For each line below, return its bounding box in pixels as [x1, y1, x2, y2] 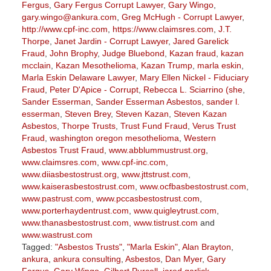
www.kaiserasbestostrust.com [21, 181, 135, 192]
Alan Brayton [181, 242, 231, 252]
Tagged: [21, 242, 53, 252]
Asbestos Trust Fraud [21, 145, 104, 155]
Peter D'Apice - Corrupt [49, 85, 139, 95]
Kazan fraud [169, 48, 216, 59]
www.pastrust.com [21, 194, 91, 204]
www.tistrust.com [133, 218, 198, 228]
